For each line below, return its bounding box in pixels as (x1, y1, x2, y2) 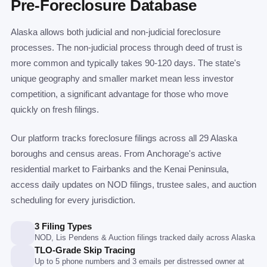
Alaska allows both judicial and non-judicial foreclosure (11, 27, 221, 37)
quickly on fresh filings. (11, 104, 99, 114)
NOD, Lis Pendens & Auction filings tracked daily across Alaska (35, 233, 255, 242)
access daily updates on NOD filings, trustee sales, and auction (11, 179, 256, 190)
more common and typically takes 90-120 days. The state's (11, 58, 241, 68)
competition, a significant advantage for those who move (11, 89, 228, 99)
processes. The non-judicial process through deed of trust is (11, 42, 243, 52)
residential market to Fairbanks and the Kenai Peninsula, (11, 164, 229, 174)
